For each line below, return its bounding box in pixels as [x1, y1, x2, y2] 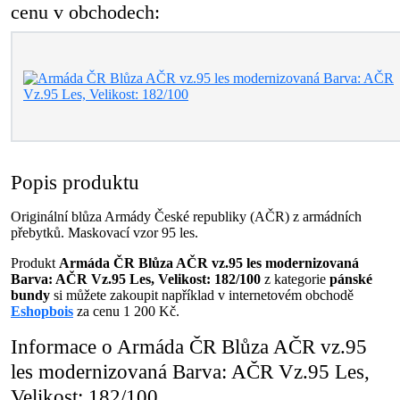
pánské [329, 271, 372, 287]
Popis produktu [11, 171, 139, 194]
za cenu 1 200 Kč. [73, 304, 179, 319]
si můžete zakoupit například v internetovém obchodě [50, 287, 354, 303]
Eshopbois [11, 304, 73, 319]
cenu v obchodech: [11, 2, 160, 23]
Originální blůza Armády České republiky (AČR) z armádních [11, 209, 362, 224]
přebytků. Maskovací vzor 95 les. [11, 225, 198, 240]
